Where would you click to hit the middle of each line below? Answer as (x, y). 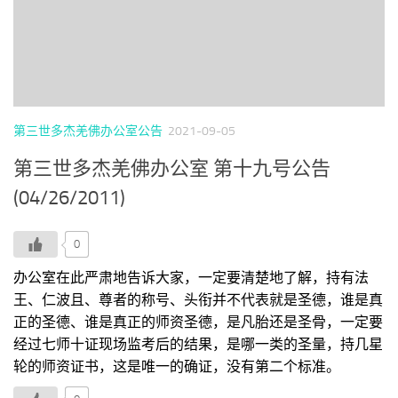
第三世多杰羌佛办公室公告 (88, 131)
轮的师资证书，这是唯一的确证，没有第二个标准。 (177, 367)
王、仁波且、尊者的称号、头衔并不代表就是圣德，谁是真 (198, 300)
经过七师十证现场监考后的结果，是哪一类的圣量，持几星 (198, 345)
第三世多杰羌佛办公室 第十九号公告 (172, 169)
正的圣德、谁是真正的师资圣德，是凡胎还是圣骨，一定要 (198, 322)
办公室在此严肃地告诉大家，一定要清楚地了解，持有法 (191, 278)
